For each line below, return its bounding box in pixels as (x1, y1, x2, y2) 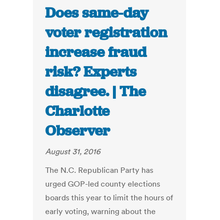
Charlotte (45, 102, 110, 121)
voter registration (45, 23, 167, 42)
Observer (45, 121, 110, 140)
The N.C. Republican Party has (45, 165, 154, 175)
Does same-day (45, 3, 149, 23)
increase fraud (45, 43, 147, 62)
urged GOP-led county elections (45, 179, 161, 189)
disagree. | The (45, 82, 146, 101)
